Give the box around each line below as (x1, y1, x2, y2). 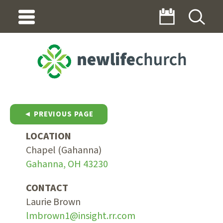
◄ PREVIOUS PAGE (24, 109, 94, 119)
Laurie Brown (25, 195, 81, 209)
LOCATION (25, 129, 71, 143)
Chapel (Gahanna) (25, 143, 102, 157)
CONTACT (25, 181, 68, 195)
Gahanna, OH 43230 (25, 157, 108, 171)
